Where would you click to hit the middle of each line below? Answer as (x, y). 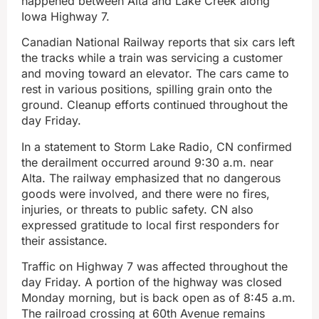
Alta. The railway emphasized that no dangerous (151, 178)
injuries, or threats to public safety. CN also (137, 209)
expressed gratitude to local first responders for (150, 225)
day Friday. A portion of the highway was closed (152, 282)
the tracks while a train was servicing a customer (152, 58)
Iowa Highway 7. (66, 16)
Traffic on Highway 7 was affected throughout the (155, 267)
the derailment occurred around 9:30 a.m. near (147, 162)
